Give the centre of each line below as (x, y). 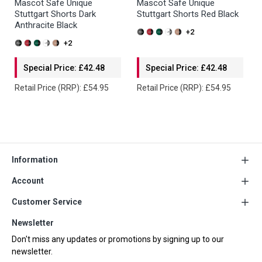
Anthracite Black (46, 25)
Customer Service (47, 202)
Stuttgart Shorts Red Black (188, 14)
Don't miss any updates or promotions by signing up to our (118, 239)
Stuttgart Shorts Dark (55, 14)
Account (28, 181)
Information (35, 160)
